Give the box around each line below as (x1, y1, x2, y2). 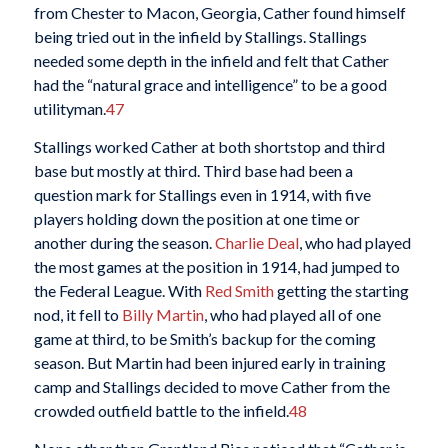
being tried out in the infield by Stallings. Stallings (33, 27, 367, 47)
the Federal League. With (33, 280, 205, 300)
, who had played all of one (203, 304, 381, 324)
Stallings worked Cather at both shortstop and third (33, 136, 385, 156)
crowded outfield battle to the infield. (33, 400, 289, 420)
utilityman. (33, 99, 106, 119)
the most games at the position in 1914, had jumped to (33, 256, 400, 276)
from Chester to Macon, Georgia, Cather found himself (33, 3, 406, 23)
